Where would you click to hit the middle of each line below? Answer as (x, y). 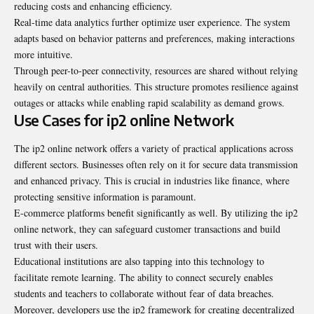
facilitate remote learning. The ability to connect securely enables (143, 277)
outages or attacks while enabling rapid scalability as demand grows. (149, 103)
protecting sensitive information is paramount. (105, 196)
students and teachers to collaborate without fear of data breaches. (144, 293)
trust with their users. (56, 245)
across (280, 148)
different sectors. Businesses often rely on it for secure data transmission (156, 164)
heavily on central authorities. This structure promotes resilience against (156, 87)
